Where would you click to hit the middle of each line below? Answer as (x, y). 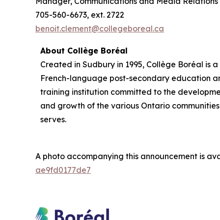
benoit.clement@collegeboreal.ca (100, 28)
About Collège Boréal (84, 50)
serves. (53, 119)
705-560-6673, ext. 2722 (80, 14)
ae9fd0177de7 (63, 170)
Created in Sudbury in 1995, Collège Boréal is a (129, 64)
